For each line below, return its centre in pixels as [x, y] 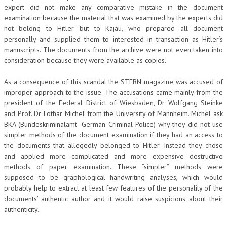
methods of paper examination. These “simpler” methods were [113, 166]
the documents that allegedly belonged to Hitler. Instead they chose [113, 145]
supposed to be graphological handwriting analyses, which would [113, 177]
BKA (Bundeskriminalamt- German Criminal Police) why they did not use [113, 124]
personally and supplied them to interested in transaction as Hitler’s [113, 39]
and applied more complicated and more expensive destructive [113, 156]
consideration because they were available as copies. [85, 60]
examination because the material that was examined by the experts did [113, 17]
